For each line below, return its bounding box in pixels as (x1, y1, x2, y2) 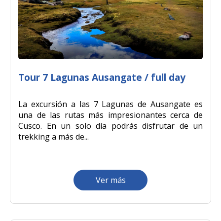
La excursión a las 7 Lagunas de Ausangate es (18, 98, 203, 110)
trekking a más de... (18, 131, 89, 142)
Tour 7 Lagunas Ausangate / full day (18, 70, 185, 84)
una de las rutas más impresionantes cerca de (18, 109, 203, 120)
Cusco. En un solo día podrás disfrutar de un (18, 120, 203, 131)
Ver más (95, 174, 126, 185)
